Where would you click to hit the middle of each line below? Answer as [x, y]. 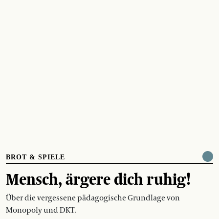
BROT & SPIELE [35, 157]
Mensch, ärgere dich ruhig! [99, 179]
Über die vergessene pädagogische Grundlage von [93, 198]
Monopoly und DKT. [41, 210]
